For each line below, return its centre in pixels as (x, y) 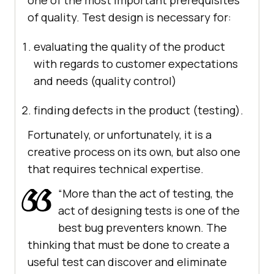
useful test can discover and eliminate (127, 262)
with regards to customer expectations (136, 64)
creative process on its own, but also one (134, 152)
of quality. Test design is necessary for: (129, 17)
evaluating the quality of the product (129, 47)
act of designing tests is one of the (149, 211)
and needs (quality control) (105, 81)
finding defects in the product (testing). (139, 110)
